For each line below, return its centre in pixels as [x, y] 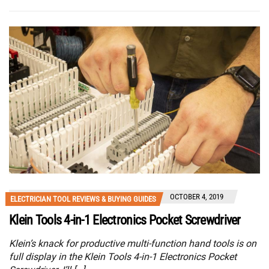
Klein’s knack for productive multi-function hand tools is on [133, 244]
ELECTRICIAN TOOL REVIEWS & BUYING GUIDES [83, 199]
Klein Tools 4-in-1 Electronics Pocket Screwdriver [125, 220]
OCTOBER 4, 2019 [197, 197]
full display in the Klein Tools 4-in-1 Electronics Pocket [123, 257]
